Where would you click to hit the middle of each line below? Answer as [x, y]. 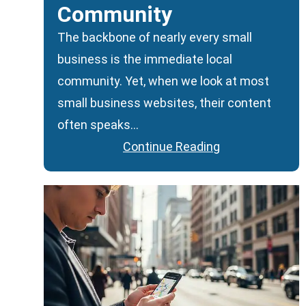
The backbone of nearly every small [155, 38]
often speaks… [98, 125]
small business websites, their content [164, 103]
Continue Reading [171, 147]
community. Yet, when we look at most [163, 81]
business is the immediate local [145, 59]
